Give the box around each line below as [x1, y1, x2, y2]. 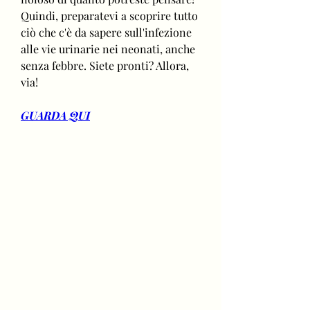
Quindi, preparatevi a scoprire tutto [21, 8, 198, 23]
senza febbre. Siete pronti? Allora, [21, 57, 189, 73]
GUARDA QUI [21, 107, 90, 122]
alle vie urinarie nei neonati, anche [21, 41, 195, 56]
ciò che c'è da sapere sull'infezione [21, 24, 192, 39]
